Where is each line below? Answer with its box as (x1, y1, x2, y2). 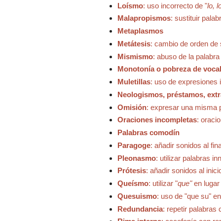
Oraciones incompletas (117, 115, 197, 124)
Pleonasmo (117, 153, 156, 162)
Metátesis (117, 39, 150, 48)
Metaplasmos (117, 27, 163, 36)
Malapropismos (117, 14, 171, 23)
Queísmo (117, 179, 148, 188)
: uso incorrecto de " (143, 1, 207, 10)
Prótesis (117, 166, 146, 175)
